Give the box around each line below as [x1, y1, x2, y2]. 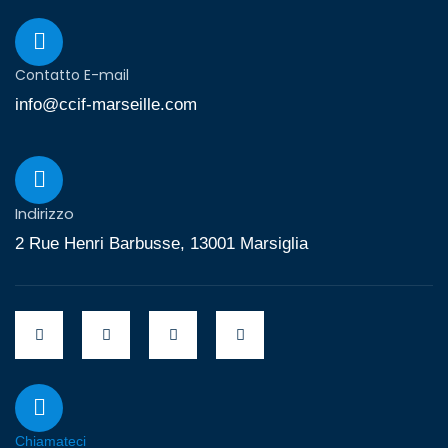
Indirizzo [15, 203, 74, 224]
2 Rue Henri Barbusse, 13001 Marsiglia [15, 234, 308, 253]
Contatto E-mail [15, 65, 129, 85]
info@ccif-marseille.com [15, 95, 197, 114]
